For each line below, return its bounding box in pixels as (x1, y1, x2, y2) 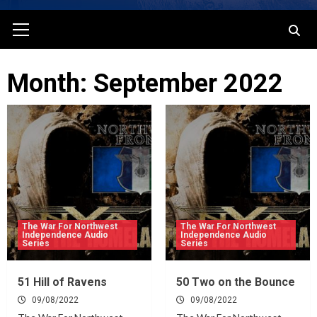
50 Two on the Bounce (176, 275, 295, 289)
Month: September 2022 (7, 69, 283, 99)
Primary (23, 11, 59, 23)
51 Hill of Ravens (18, 275, 107, 289)
